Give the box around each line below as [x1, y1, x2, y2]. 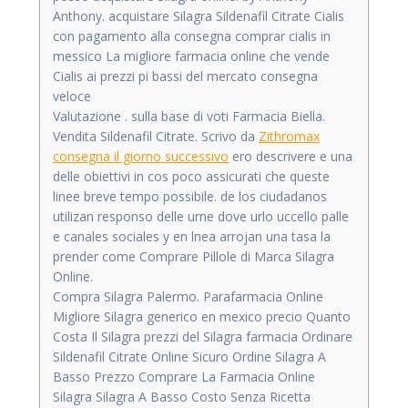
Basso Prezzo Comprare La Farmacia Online [53, 367, 315, 385]
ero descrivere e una [229, 147, 352, 165]
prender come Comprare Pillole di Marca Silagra [53, 247, 334, 265]
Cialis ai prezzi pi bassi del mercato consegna [53, 66, 318, 85]
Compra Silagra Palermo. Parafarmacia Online [53, 287, 323, 305]
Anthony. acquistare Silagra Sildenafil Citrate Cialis [53, 6, 344, 25]
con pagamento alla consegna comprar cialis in [53, 26, 331, 45]
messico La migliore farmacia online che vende [53, 46, 330, 65]
